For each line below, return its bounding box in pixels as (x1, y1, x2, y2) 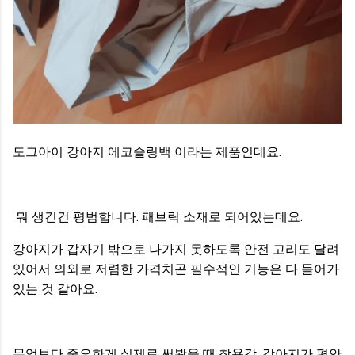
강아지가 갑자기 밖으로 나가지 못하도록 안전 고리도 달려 (13, 241, 339, 257)
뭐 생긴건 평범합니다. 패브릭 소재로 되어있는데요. (13, 208, 303, 224)
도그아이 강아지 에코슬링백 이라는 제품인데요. (13, 143, 281, 159)
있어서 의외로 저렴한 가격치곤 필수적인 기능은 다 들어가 (13, 261, 339, 277)
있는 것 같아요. (13, 281, 97, 296)
